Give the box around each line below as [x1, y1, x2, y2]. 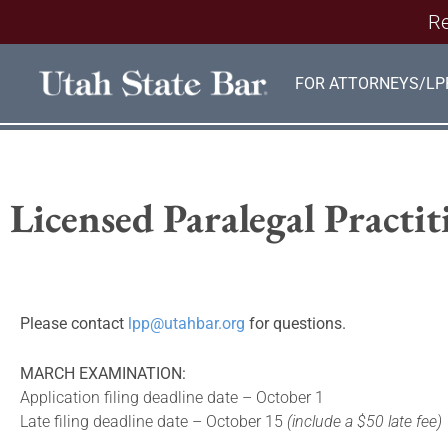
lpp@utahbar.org [128, 314, 245, 333]
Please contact [20, 314, 128, 333]
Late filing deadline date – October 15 [20, 412, 287, 431]
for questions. [245, 314, 346, 333]
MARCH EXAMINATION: [20, 364, 186, 383]
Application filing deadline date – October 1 [20, 388, 324, 407]
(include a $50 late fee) [287, 412, 442, 431]
